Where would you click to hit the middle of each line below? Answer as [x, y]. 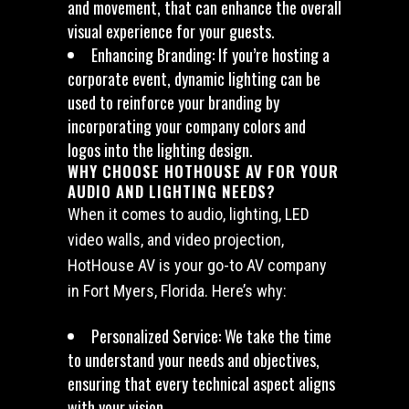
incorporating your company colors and [187, 126]
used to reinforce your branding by [173, 102]
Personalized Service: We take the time [211, 336]
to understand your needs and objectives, [194, 360]
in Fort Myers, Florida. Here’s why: [177, 291]
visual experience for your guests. [171, 31]
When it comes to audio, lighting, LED [189, 214]
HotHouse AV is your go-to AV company [197, 265]
